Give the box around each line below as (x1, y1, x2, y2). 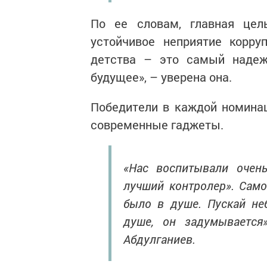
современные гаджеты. (91, 116, 223, 132)
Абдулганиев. (123, 231, 195, 247)
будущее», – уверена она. (91, 69, 232, 85)
